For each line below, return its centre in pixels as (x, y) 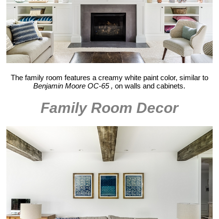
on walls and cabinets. (149, 86)
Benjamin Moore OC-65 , (73, 86)
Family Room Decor (109, 108)
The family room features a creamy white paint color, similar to (109, 77)
